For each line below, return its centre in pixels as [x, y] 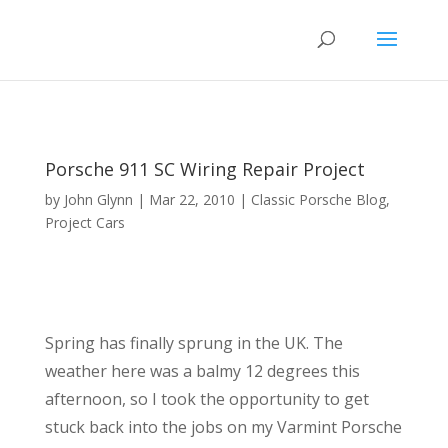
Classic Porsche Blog [318, 199]
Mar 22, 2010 [191, 199]
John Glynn [98, 199]
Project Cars [84, 222]
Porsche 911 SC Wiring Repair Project [204, 169]
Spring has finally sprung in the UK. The [193, 343]
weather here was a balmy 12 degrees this [202, 371]
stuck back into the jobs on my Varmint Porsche [223, 427]
